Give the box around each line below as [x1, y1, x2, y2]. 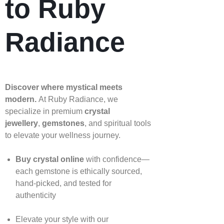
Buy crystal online [15, 154, 84, 163]
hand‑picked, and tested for [15, 178, 111, 187]
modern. [5, 94, 36, 103]
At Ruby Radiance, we [36, 94, 118, 103]
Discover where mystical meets [5, 82, 122, 91]
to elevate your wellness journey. [5, 130, 120, 139]
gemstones [42, 118, 84, 127]
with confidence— [83, 154, 149, 163]
